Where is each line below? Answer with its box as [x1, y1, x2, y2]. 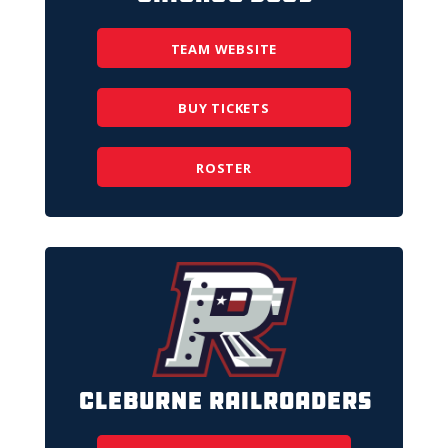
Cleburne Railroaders [77, 386, 371, 417]
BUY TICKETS [178, 99, 270, 118]
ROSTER [196, 158, 252, 177]
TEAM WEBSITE [170, 39, 278, 58]
